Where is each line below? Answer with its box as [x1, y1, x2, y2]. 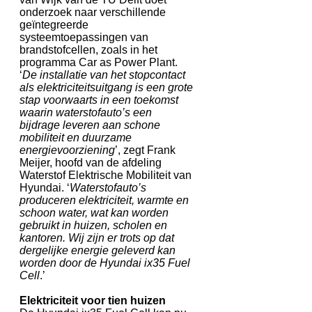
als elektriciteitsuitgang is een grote [19, 81, 193, 93]
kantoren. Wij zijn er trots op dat [19, 231, 174, 244]
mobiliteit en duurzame [19, 131, 132, 143]
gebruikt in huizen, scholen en [19, 219, 167, 231]
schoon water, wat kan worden [19, 206, 169, 219]
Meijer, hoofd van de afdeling [19, 156, 162, 169]
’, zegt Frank [115, 143, 175, 156]
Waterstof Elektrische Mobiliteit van [19, 169, 192, 181]
